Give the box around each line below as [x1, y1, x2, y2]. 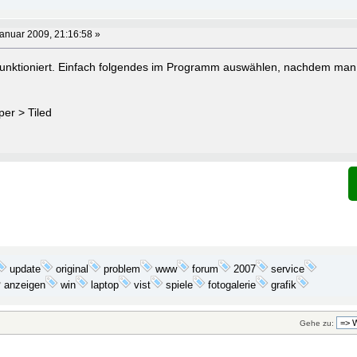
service [271, 263, 304, 275]
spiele [165, 279, 193, 291]
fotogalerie [207, 279, 256, 291]
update [10, 262, 41, 275]
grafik [270, 279, 296, 291]
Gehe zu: [300, 318, 334, 328]
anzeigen [3, 278, 45, 291]
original [56, 263, 88, 275]
